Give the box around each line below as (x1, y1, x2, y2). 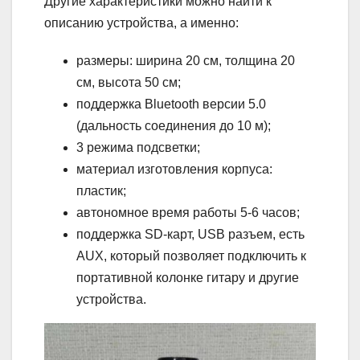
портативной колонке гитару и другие (76, 271, 299, 285)
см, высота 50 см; (76, 76, 181, 90)
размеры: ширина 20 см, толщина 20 (76, 54, 295, 68)
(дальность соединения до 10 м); (76, 119, 271, 133)
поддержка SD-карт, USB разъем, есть (76, 227, 305, 242)
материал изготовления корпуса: (76, 162, 272, 177)
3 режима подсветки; (76, 141, 200, 155)
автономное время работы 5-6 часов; (76, 206, 300, 220)
